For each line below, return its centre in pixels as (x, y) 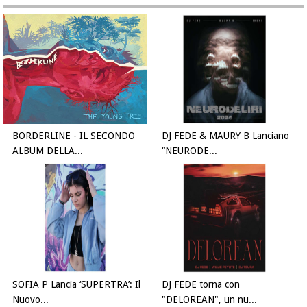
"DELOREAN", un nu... (210, 299)
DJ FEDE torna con (201, 284)
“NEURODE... (190, 151)
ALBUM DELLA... (48, 151)
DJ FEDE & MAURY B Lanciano (226, 136)
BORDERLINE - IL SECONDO (74, 136)
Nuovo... (31, 299)
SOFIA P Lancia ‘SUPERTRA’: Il (77, 284)
